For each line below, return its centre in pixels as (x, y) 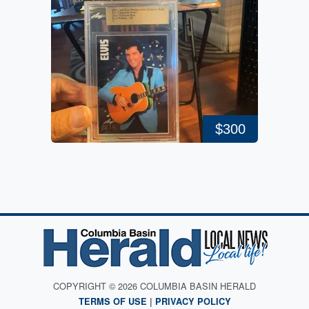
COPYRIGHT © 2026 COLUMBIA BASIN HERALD (154, 286)
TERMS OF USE (112, 301)
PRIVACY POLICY (193, 301)
